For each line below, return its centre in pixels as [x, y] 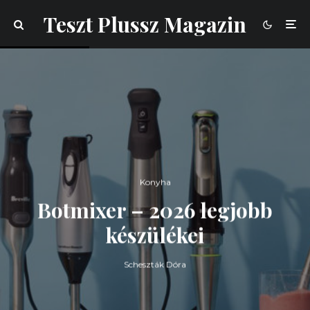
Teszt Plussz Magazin [145, 24]
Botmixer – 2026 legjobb [155, 210]
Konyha [155, 182]
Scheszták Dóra [155, 264]
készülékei [155, 235]
